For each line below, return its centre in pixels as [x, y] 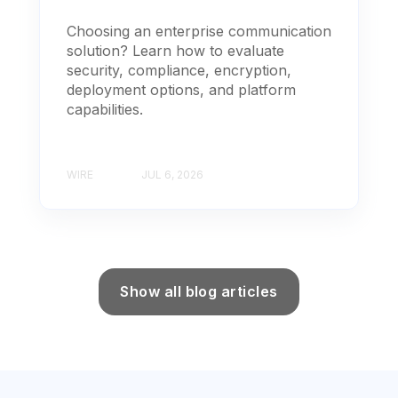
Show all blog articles [199, 291]
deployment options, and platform [181, 90]
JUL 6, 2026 [172, 174]
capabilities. [105, 110]
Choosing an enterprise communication [199, 32]
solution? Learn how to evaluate [175, 51]
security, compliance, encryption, [179, 71]
